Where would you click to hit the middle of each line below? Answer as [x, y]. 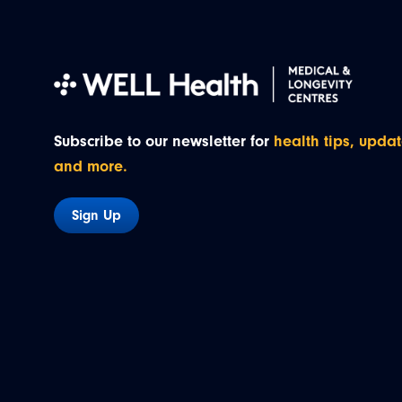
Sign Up [96, 215]
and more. [91, 166]
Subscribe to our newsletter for [164, 141]
